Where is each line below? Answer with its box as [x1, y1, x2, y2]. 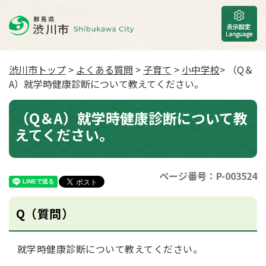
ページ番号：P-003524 [159, 169, 257, 183]
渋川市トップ [9, 62, 66, 77]
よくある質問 [76, 62, 133, 77]
